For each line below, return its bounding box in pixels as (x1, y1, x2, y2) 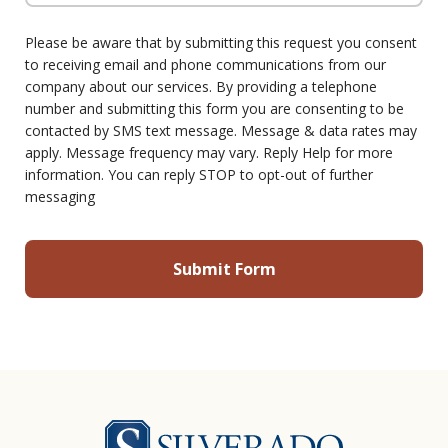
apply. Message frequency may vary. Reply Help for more (25, 143, 393, 163)
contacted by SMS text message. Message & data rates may (25, 121, 417, 141)
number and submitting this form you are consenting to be (25, 99, 404, 119)
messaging (25, 187, 95, 207)
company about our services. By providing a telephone (25, 77, 377, 97)
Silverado (343, 421, 412, 444)
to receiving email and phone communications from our (25, 55, 386, 75)
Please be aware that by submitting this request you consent (25, 33, 417, 53)
